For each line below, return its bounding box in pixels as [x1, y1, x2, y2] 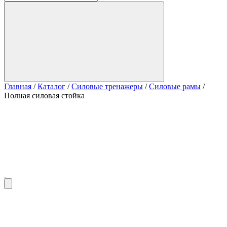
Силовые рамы [149, 82, 201, 91]
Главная [4, 82, 31, 91]
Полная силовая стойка [4, 91, 85, 100]
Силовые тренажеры [71, 82, 143, 91]
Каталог [37, 82, 65, 91]
